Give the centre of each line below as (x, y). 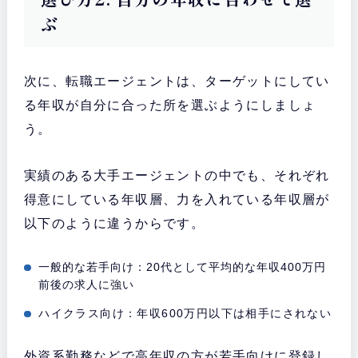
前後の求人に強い (87, 285)
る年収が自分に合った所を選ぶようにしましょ (170, 105)
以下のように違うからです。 (114, 224)
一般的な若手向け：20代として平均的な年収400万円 (183, 267)
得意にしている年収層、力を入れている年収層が (177, 200)
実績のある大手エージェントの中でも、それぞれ (177, 176)
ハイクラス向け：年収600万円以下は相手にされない (185, 314)
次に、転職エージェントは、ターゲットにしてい (177, 82)
